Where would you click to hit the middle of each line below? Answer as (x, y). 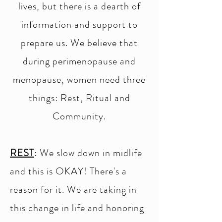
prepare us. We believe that (79, 43)
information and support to (79, 25)
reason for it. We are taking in (73, 190)
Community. (79, 116)
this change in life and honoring (77, 208)
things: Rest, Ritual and (79, 98)
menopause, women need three (79, 80)
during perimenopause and (79, 61)
